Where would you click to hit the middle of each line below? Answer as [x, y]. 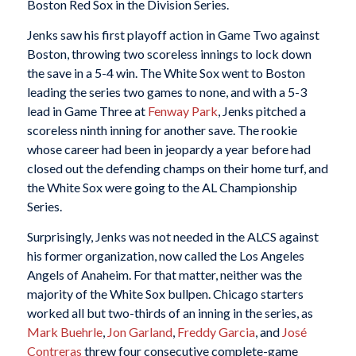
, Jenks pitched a [261, 111]
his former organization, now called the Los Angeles [165, 255]
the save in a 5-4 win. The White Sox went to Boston [166, 73]
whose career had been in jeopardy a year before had [168, 149]
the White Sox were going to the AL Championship [162, 187]
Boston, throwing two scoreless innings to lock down [169, 54]
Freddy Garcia [216, 331]
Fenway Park [182, 111]
